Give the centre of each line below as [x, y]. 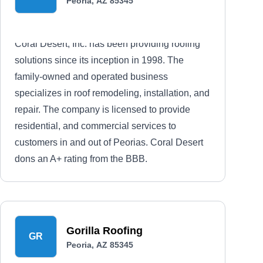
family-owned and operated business [91, 77]
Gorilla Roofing [104, 231]
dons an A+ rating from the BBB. [81, 159]
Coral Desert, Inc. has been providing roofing [107, 44]
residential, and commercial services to [95, 126]
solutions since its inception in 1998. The [99, 60]
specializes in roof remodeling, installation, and [112, 93]
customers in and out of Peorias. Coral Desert [109, 142]
